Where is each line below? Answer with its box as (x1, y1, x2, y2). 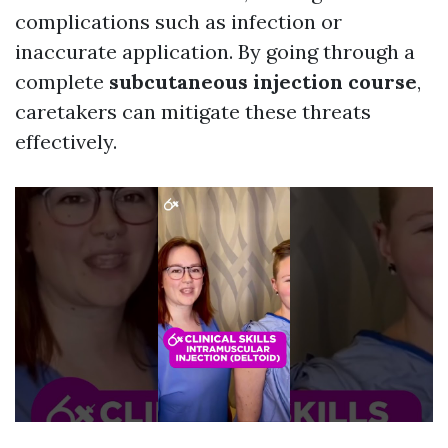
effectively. (15, 129, 117, 154)
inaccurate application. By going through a (15, 39, 415, 64)
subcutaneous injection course (109, 69, 417, 94)
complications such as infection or (15, 9, 342, 34)
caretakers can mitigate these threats (15, 99, 371, 124)
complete (15, 69, 109, 94)
